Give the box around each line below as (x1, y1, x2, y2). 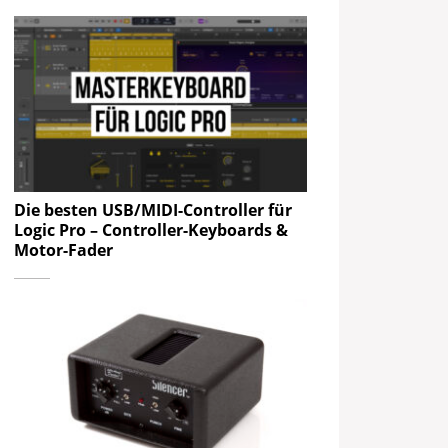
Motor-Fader (14, 238, 114, 261)
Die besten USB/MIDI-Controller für (14, 198, 293, 221)
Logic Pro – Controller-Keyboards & (14, 218, 289, 241)
